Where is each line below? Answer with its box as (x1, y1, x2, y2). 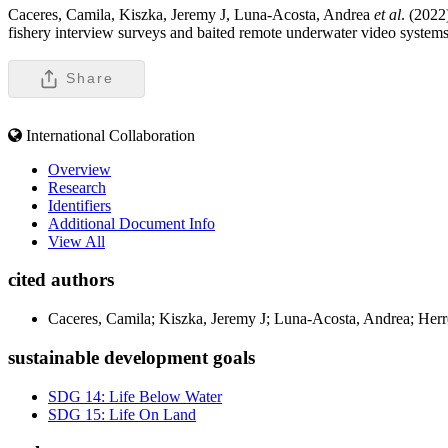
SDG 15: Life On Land (48, 405, 196, 423)
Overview (48, 160, 111, 178)
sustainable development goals (8, 346, 255, 368)
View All (48, 232, 105, 250)
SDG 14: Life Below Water (48, 387, 222, 405)
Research (48, 178, 106, 196)
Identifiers (48, 196, 111, 214)
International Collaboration (26, 126, 195, 144)
